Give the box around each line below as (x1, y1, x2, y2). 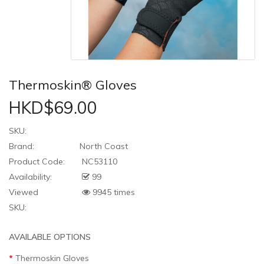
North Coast (80, 141, 128, 152)
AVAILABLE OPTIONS (9, 232, 91, 243)
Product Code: (9, 156, 65, 167)
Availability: (9, 171, 52, 183)
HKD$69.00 (9, 97, 97, 118)
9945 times (90, 187, 135, 198)
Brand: (9, 141, 34, 152)
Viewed (9, 187, 38, 198)
